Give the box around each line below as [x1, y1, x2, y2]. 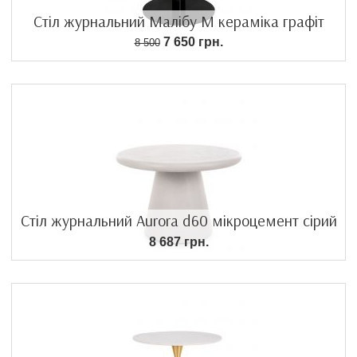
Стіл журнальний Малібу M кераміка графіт [33, 11, 324, 32]
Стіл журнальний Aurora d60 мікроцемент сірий [20, 210, 337, 231]
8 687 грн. [148, 235, 209, 249]
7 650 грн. [159, 35, 223, 49]
